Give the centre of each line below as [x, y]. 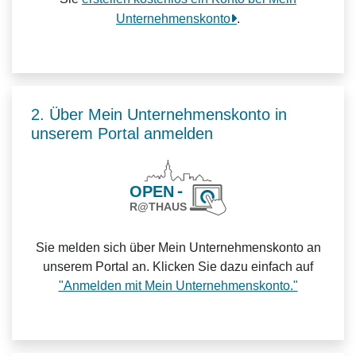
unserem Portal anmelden [122, 133]
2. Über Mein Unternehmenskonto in [159, 114]
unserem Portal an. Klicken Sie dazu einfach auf [178, 267]
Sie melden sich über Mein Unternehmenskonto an [178, 248]
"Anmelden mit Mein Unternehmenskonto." [178, 286]
